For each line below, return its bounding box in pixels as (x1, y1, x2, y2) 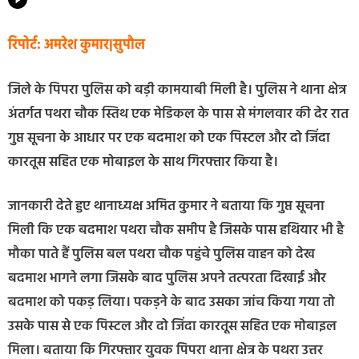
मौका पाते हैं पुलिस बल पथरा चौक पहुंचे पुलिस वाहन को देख (8, 244, 315, 266)
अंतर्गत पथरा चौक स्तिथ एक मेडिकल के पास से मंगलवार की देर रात (8, 103, 349, 125)
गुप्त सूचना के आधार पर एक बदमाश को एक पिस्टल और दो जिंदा (8, 127, 330, 149)
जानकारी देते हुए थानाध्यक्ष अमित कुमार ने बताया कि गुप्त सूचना (8, 196, 325, 218)
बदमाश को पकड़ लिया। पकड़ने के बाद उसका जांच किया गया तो (8, 292, 335, 314)
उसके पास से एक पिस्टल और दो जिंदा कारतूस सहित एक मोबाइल (8, 316, 337, 338)
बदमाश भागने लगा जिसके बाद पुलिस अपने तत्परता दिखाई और (8, 268, 326, 290)
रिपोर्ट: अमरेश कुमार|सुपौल (8, 34, 145, 57)
